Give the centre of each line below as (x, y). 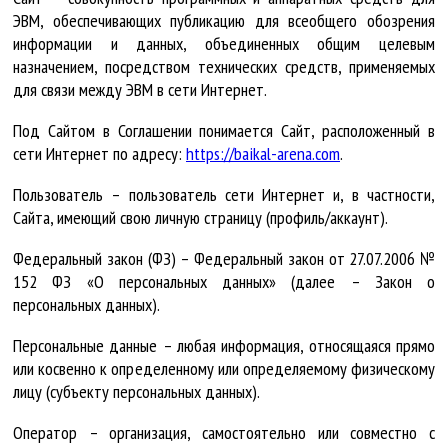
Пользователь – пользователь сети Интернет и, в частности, (224, 194)
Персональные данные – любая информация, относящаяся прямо (224, 345)
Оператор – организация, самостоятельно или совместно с (224, 432)
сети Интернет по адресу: (99, 153)
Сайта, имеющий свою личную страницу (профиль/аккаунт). (200, 217)
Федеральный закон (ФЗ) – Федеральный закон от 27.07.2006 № (224, 258)
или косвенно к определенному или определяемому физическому (224, 368)
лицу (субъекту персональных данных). (136, 391)
